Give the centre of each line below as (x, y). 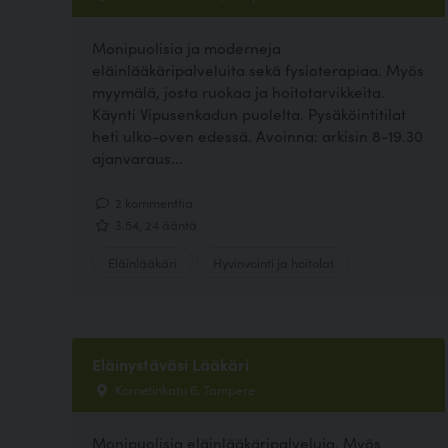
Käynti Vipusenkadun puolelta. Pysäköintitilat (249, 114)
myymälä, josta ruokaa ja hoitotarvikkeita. (238, 92)
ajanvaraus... (137, 158)
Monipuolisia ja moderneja (186, 48)
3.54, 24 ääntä (154, 223)
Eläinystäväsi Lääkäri (170, 363)
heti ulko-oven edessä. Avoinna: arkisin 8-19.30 (257, 136)
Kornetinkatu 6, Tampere (183, 388)
